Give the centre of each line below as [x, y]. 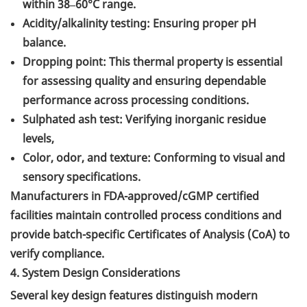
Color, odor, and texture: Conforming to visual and [154, 158]
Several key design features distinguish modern [134, 296]
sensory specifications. [82, 177]
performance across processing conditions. [136, 100]
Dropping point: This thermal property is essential [152, 62]
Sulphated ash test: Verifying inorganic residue [144, 120]
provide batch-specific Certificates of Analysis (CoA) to [150, 235]
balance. [44, 43]
